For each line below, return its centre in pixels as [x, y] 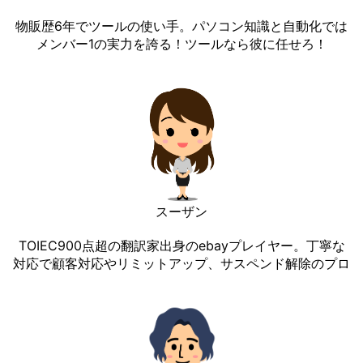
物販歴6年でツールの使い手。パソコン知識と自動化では [181, 26]
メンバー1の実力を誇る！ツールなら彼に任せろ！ [181, 43]
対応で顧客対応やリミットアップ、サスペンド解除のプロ [181, 264]
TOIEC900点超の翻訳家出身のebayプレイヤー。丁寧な [181, 246]
